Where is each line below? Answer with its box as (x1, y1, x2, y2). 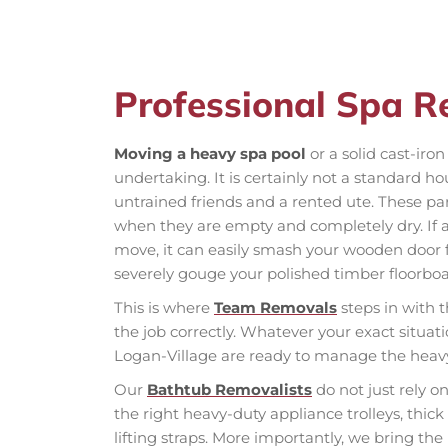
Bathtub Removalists (147, 380, 312, 400)
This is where (114, 298, 214, 318)
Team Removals (214, 298, 337, 318)
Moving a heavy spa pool (114, 144, 310, 164)
